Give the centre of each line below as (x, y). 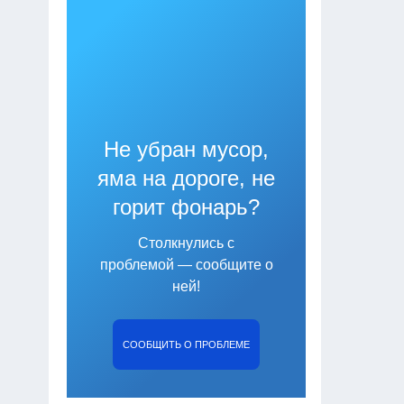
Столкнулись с (187, 243)
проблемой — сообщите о (186, 264)
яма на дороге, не (187, 178)
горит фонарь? (187, 207)
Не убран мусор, (187, 149)
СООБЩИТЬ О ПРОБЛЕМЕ (187, 344)
